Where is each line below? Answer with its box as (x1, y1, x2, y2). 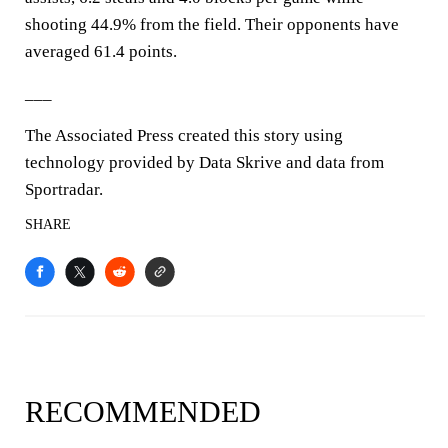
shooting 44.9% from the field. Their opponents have (25, 15, 399, 34)
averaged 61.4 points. (25, 42, 177, 61)
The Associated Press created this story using (25, 126, 343, 145)
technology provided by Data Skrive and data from (25, 153, 384, 172)
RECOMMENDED (25, 395, 261, 428)
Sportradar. (25, 180, 103, 199)
